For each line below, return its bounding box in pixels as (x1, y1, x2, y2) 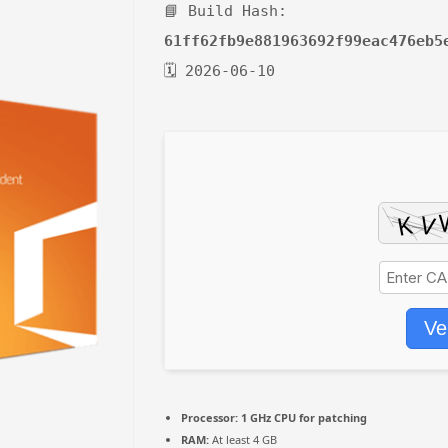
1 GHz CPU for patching (238, 410, 367, 425)
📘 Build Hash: (164, 2, 287, 20)
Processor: (181, 410, 238, 425)
